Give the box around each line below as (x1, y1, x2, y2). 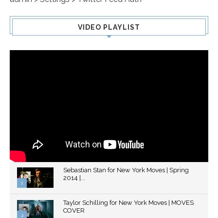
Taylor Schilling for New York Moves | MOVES (63, 199, 194, 207)
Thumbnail (17, 192, 51, 200)
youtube (17, 200, 43, 208)
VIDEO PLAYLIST (78, 23, 140, 31)
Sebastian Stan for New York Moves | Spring (63, 166, 189, 174)
